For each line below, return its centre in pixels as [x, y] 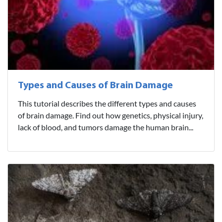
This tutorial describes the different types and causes [107, 104]
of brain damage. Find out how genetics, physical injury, [111, 115]
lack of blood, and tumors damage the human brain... [106, 127]
